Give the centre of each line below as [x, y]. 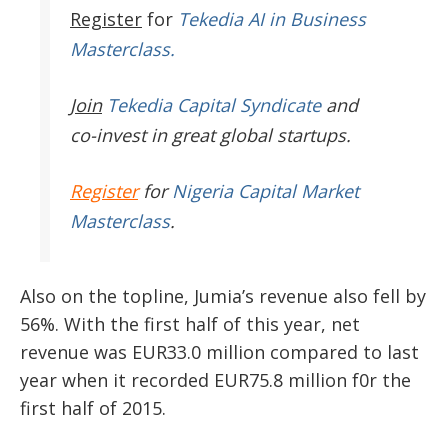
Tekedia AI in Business [272, 18]
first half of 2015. [93, 407]
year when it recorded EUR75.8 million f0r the [215, 379]
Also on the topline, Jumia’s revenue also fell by [223, 295]
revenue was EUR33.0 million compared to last [219, 351]
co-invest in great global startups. [210, 134]
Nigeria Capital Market [265, 190]
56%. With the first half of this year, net [190, 323]
